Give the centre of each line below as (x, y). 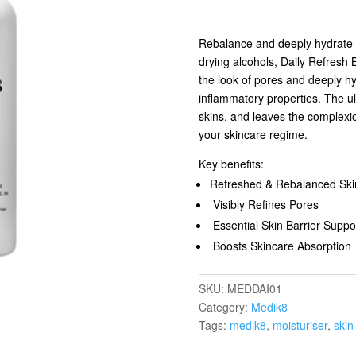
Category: (224, 307)
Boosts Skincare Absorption (280, 246)
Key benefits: (231, 164)
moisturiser (300, 325)
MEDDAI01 (254, 288)
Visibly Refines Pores (264, 204)
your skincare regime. (253, 134)
